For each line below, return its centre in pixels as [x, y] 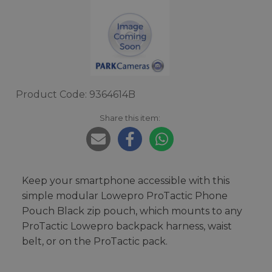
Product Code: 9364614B [76, 94]
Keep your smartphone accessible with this [126, 181]
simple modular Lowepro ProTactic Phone [125, 196]
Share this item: [130, 118]
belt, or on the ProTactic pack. [95, 241]
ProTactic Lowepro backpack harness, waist [127, 226]
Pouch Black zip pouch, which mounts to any [132, 211]
